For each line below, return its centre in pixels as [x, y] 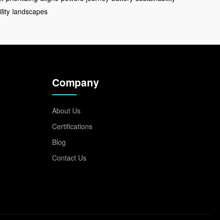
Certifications [72, 126]
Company [76, 82]
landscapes [30, 11]
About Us [66, 110]
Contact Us [69, 158]
